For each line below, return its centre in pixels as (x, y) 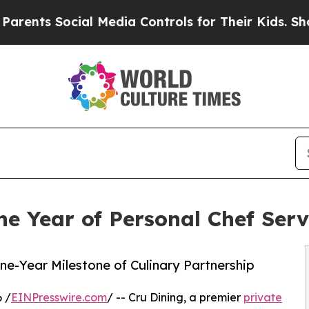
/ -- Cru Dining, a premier (175, 298)
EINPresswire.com (59, 298)
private (263, 298)
